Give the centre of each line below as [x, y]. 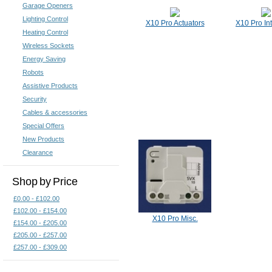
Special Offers [43, 126]
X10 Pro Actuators [175, 23]
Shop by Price [45, 181]
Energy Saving [44, 59]
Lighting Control [45, 19]
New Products [43, 139]
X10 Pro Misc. [175, 219]
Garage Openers [48, 5]
